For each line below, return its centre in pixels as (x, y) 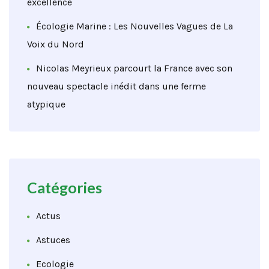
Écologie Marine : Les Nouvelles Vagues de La (134, 26)
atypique (46, 104)
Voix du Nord (56, 44)
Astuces (53, 240)
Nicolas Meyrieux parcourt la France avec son (134, 68)
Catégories (65, 188)
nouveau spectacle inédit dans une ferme (116, 86)
